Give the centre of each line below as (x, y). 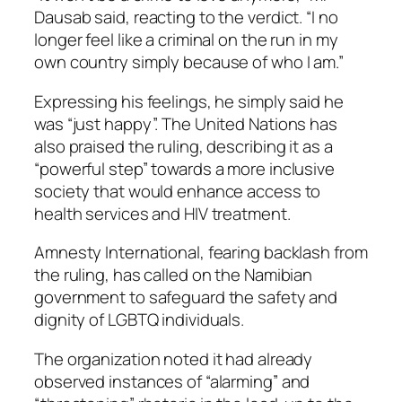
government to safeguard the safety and (186, 297)
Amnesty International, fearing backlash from (201, 253)
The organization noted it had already (174, 358)
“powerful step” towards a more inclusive (184, 168)
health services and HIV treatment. (162, 213)
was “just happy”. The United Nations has (186, 123)
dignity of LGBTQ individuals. (140, 320)
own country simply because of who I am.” (189, 62)
